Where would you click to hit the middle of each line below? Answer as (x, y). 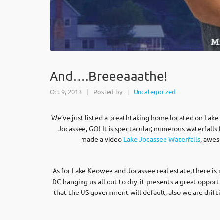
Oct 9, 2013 (66, 92)
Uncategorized (155, 92)
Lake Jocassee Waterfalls (162, 139)
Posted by (108, 92)
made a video (102, 139)
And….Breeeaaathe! (109, 76)
